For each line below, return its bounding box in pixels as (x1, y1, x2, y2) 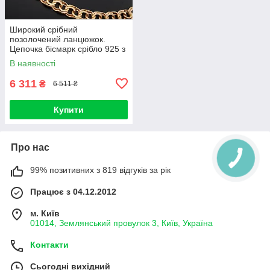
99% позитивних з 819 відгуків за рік (30, 165, 171, 175)
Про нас (11, 142, 49, 152)
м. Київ (30, 208, 60, 218)
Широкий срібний (10, 24, 78, 34)
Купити (54, 104, 84, 115)
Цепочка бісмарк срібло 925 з (10, 43, 125, 54)
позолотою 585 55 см (10, 53, 94, 63)
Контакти (30, 239, 69, 250)
